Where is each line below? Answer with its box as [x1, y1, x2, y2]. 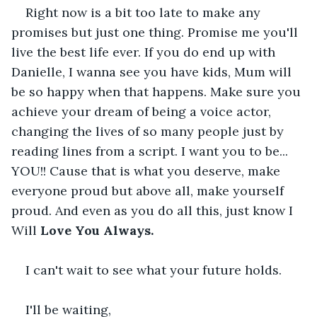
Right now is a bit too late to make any [25, 4, 264, 21]
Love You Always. [40, 221, 154, 238]
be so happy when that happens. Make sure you [11, 83, 304, 100]
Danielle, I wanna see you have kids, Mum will [11, 63, 295, 80]
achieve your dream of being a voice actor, [11, 103, 275, 120]
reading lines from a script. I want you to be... [11, 142, 292, 159]
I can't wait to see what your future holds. [25, 261, 282, 278]
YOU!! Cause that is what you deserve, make [11, 162, 284, 179]
